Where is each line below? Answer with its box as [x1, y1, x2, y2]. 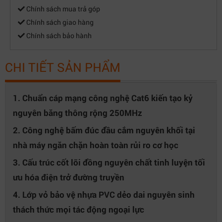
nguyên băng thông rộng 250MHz [13, 107, 142, 118]
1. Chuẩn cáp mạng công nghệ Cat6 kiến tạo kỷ [13, 92, 193, 104]
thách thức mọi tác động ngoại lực [13, 204, 144, 215]
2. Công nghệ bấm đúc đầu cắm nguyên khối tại [13, 124, 195, 136]
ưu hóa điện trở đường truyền [13, 171, 124, 183]
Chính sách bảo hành [25, 31, 92, 40]
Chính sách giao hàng [25, 17, 94, 27]
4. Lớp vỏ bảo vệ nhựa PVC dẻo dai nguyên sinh [13, 189, 195, 200]
